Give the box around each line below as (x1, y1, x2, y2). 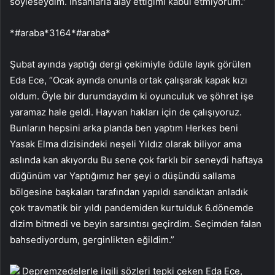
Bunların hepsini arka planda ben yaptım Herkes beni (10, 122, 238, 134)
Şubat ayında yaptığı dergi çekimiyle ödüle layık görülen (10, 58, 251, 70)
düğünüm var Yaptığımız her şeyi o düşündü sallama (10, 169, 235, 182)
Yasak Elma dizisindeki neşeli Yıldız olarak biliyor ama (10, 137, 241, 150)
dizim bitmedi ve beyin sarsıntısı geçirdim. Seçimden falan (10, 217, 261, 230)
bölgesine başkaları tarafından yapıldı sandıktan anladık (10, 185, 248, 198)
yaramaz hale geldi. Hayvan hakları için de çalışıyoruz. (10, 106, 242, 118)
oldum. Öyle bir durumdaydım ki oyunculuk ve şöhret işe (10, 90, 254, 102)
